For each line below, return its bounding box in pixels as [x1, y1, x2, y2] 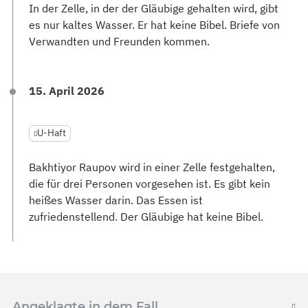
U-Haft [37, 126, 66, 139]
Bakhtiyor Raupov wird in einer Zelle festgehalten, [29, 160, 275, 174]
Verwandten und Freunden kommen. [29, 34, 210, 48]
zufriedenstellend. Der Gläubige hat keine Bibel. [29, 210, 263, 223]
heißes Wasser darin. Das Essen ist [29, 193, 203, 207]
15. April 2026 [29, 84, 104, 98]
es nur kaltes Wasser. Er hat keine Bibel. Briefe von [29, 18, 280, 32]
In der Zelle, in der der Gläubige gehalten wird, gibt [29, 1, 278, 15]
